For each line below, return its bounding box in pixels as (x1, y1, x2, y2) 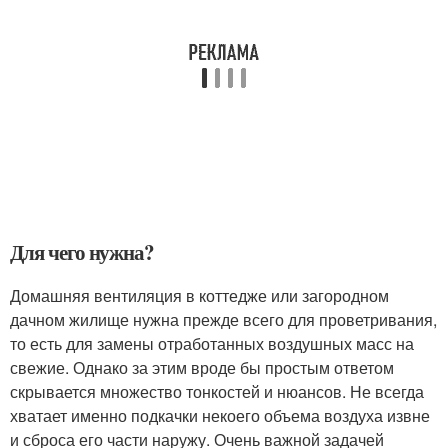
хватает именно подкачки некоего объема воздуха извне (10, 403, 430, 427)
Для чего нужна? (10, 236, 155, 267)
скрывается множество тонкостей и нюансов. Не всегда (10, 379, 424, 403)
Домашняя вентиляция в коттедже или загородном (10, 283, 389, 307)
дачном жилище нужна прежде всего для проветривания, (10, 307, 437, 331)
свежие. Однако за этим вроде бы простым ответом (10, 355, 394, 379)
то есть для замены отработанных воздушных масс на (10, 331, 414, 355)
